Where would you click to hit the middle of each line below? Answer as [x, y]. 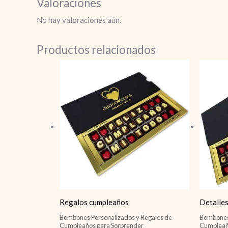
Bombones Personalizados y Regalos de [116, 217]
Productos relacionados [96, 49]
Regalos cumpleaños [94, 202]
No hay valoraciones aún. [79, 20]
